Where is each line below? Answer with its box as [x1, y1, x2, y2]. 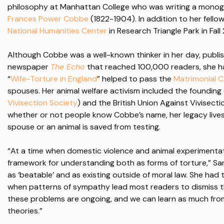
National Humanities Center [7, 25, 107, 36]
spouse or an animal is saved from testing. [7, 121, 160, 132]
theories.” [7, 205, 42, 216]
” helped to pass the [97, 73, 173, 84]
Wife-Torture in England [10, 73, 97, 84]
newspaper [7, 61, 50, 72]
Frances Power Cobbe [7, 13, 88, 24]
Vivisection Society [7, 97, 77, 108]
